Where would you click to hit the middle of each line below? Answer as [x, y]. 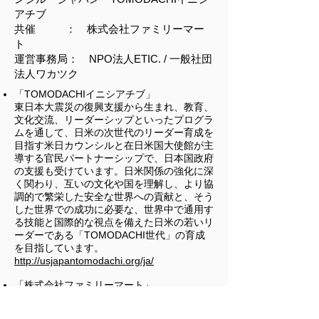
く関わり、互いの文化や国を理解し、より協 [114, 184]
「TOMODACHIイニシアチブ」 [85, 94]
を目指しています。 [59, 248]
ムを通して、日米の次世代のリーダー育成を [114, 132]
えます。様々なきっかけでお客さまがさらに [114, 310]
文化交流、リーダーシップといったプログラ [114, 120]
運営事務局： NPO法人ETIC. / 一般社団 [113, 59]
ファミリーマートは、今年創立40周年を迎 [110, 298]
